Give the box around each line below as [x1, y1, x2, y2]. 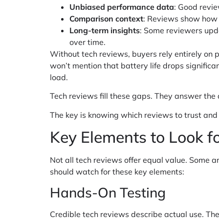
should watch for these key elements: [50, 167, 184, 177]
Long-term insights [69, 25, 140, 35]
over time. [69, 37, 106, 47]
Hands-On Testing [50, 184, 166, 201]
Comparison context [69, 13, 143, 23]
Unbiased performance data [69, 1, 174, 12]
